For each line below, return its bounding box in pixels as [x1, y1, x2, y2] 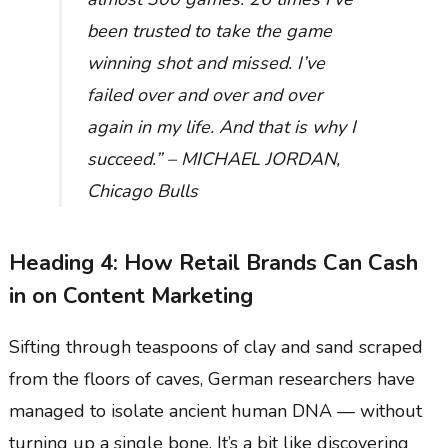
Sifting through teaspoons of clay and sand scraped [8, 334, 423, 359]
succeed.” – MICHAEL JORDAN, [86, 146, 340, 171]
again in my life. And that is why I [86, 114, 356, 139]
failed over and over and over [86, 82, 322, 107]
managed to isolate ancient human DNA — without [8, 398, 422, 423]
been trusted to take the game [86, 18, 332, 43]
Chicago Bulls [86, 178, 198, 203]
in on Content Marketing [8, 280, 253, 311]
